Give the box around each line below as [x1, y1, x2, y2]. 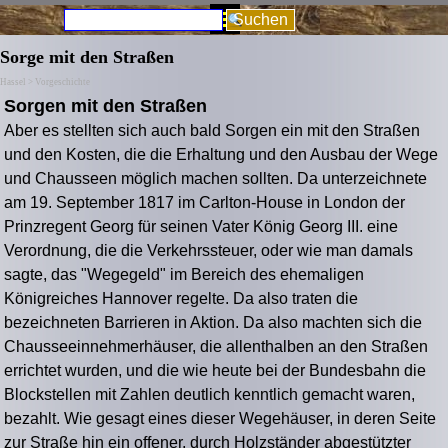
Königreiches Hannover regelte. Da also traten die [4, 290, 359, 308]
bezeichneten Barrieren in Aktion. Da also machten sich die [4, 314, 423, 332]
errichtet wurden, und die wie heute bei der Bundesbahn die [4, 362, 427, 380]
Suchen [233, 11, 288, 28]
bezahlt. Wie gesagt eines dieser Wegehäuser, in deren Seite [4, 410, 437, 428]
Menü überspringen [152, 4, 290, 21]
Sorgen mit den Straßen [4, 96, 208, 117]
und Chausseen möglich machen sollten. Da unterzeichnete [4, 170, 428, 188]
